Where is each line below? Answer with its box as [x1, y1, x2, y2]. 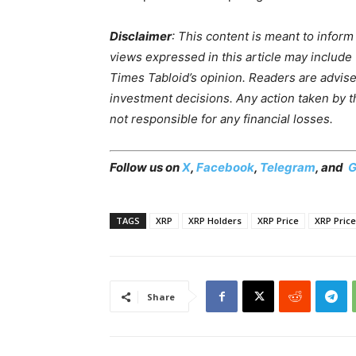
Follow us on [110, 160, 182, 176]
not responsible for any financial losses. [110, 110, 333, 126]
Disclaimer [110, 28, 172, 44]
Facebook [196, 160, 254, 176]
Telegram [260, 160, 315, 176]
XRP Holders [188, 215, 242, 227]
